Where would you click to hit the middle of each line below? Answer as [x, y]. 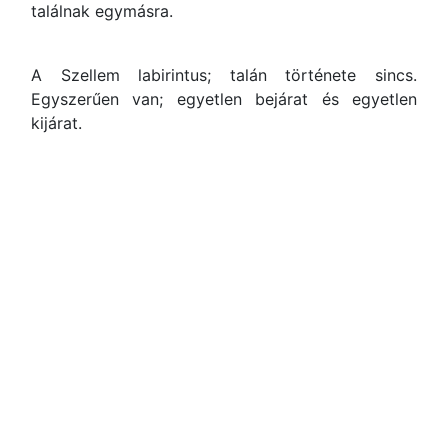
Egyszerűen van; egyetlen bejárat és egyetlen [224, 99]
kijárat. [56, 123]
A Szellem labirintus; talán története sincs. [224, 75]
